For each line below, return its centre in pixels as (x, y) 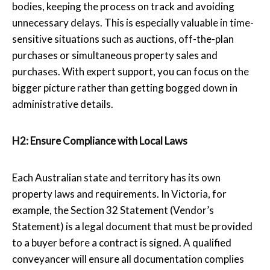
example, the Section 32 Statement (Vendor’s (113, 210)
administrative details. (63, 104)
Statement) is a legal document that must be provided (132, 226)
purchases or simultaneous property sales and (115, 55)
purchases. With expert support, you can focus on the (130, 71)
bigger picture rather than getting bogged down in (125, 87)
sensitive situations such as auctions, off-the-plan (123, 39)
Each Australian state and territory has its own (116, 177)
